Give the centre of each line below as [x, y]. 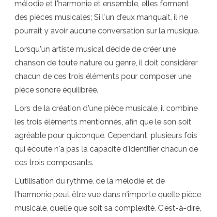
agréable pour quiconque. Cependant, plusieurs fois [106, 135]
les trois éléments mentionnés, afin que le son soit [103, 122]
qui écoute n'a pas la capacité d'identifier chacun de [106, 149]
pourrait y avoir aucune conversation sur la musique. [107, 31]
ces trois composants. [54, 162]
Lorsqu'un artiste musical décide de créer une [95, 49]
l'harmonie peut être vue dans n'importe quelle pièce [108, 194]
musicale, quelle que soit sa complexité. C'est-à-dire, [108, 208]
